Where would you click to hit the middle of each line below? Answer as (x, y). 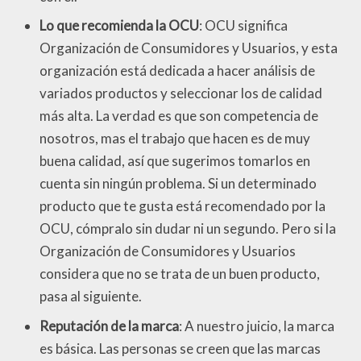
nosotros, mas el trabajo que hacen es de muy (175, 139)
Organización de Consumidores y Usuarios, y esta (189, 48)
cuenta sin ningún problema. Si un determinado (178, 184)
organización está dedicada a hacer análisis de (177, 71)
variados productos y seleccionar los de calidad (181, 93)
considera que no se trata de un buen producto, (180, 274)
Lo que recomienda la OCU (119, 26)
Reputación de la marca (109, 326)
